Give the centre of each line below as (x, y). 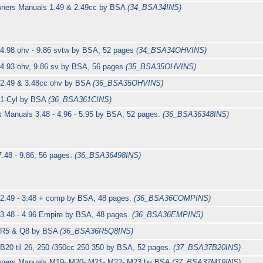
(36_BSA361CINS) (80, 100)
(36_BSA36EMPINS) (168, 215)
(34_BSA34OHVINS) (172, 50)
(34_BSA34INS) (155, 8)
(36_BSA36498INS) (108, 156)
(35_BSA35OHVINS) (161, 67)
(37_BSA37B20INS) (207, 248)
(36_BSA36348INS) (196, 114)
